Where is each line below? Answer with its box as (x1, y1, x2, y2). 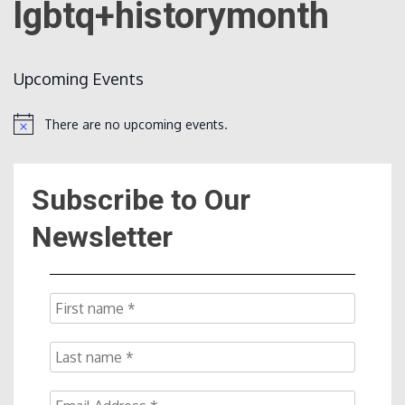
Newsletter (32, 220, 173, 255)
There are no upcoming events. (44, 116, 228, 132)
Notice (13, 123, 51, 139)
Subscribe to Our (32, 183, 250, 218)
